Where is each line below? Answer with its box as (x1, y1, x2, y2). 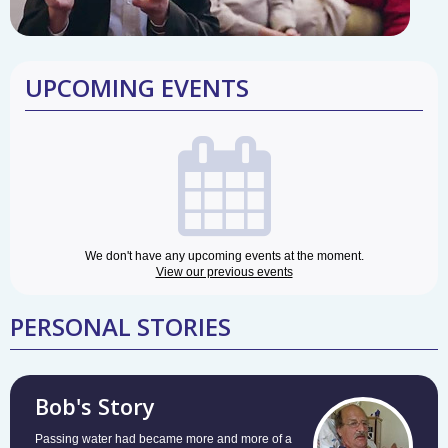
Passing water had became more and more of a (35, 431, 292, 446)
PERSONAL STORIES (10, 309, 231, 343)
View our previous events (155, 264, 293, 279)
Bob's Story (35, 390, 155, 421)
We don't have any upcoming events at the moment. (84, 248, 364, 263)
